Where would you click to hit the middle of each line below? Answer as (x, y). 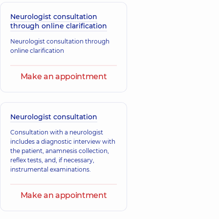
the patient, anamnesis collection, (60, 151)
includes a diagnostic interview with (63, 141)
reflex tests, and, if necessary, (52, 160)
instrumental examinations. (51, 169)
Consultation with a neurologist (57, 132)
